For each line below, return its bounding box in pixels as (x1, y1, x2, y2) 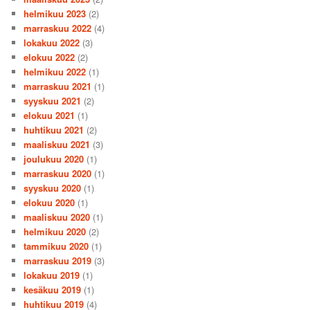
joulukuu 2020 (24, 152, 84, 165)
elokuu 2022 (24, 50, 75, 64)
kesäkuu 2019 (24, 282, 82, 296)
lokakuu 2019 (24, 268, 80, 282)
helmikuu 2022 (24, 64, 86, 78)
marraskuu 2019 (24, 253, 92, 267)
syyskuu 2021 (24, 93, 82, 107)
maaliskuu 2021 (24, 137, 91, 151)
